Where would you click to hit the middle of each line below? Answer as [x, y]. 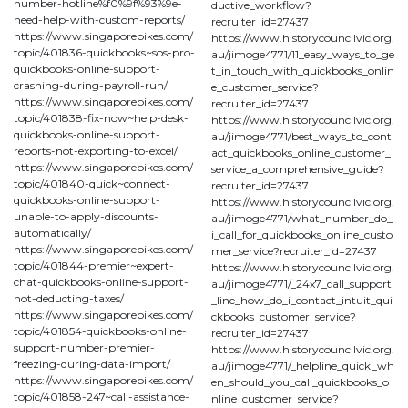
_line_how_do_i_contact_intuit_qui [302, 300]
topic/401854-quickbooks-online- [100, 331]
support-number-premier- [84, 347]
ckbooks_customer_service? [284, 316]
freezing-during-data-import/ [92, 363]
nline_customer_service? [275, 398]
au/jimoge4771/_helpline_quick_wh [303, 365]
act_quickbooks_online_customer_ [301, 152]
